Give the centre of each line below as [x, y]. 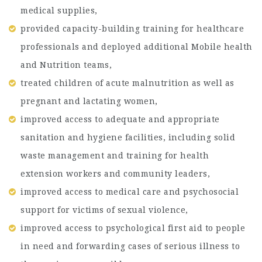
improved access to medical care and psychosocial [130, 192]
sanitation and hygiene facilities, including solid [128, 137]
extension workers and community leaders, [115, 174]
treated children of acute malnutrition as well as [127, 83]
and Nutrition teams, [66, 65]
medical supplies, [59, 11]
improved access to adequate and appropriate [120, 119]
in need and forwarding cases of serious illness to [130, 246]
